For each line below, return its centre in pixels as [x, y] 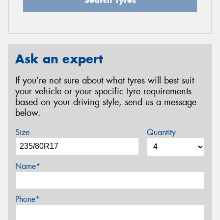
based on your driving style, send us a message [106, 102]
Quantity [161, 132]
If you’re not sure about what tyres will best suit [105, 81]
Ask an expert [59, 59]
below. [28, 113]
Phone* [27, 199]
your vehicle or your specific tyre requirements [103, 92]
